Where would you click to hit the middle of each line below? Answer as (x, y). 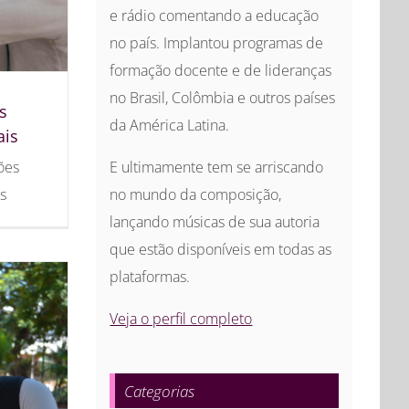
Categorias (160, 392)
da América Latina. (170, 126)
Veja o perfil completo (181, 319)
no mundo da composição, (196, 195)
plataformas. (150, 277)
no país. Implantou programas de (217, 43)
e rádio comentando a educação (215, 16)
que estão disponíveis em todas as (221, 250)
